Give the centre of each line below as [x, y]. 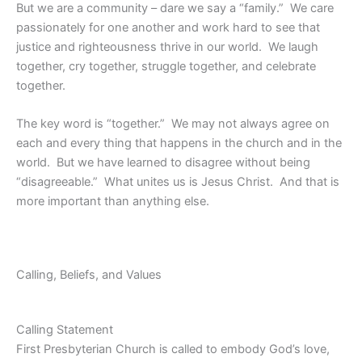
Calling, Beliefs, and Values [89, 275]
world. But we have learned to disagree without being [163, 162]
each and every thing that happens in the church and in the [179, 143]
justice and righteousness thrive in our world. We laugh [167, 46]
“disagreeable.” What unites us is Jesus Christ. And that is [178, 181]
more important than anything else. [114, 201]
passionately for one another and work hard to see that [168, 27]
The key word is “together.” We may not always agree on [173, 123]
